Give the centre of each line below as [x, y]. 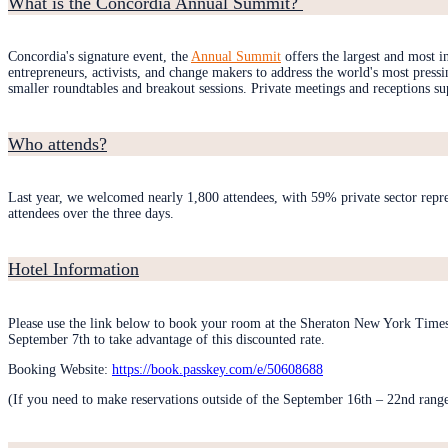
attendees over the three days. [91, 214]
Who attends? [57, 143]
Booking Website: [60, 369]
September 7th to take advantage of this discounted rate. [166, 339]
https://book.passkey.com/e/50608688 [217, 369]
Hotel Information [73, 269]
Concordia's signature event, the [99, 57]
